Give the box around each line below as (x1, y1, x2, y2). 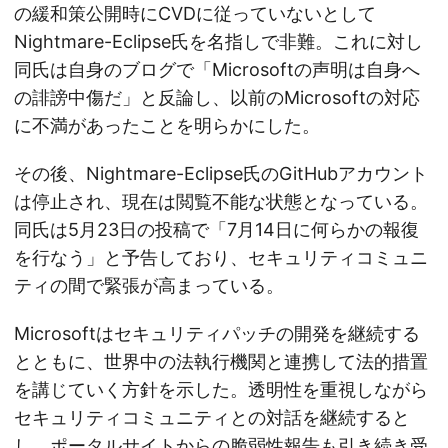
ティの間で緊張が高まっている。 (14, 275, 284, 297)
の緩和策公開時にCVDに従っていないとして (14, 3, 376, 25)
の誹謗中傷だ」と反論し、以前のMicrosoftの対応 (14, 87, 420, 109)
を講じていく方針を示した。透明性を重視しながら (14, 379, 428, 401)
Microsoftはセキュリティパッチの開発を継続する (14, 323, 420, 345)
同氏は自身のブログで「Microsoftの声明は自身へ (14, 59, 420, 81)
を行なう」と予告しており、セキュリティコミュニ (14, 247, 428, 269)
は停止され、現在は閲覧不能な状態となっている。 (14, 191, 428, 213)
